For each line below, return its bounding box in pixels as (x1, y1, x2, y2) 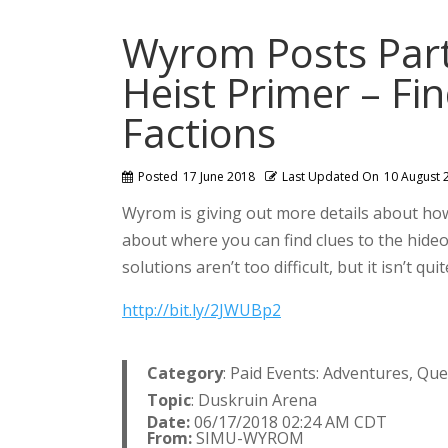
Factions (122, 105, 276, 160)
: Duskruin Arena (191, 389, 317, 411)
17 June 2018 (183, 168, 255, 185)
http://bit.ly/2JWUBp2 (122, 299, 281, 321)
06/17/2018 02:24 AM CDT (190, 411, 387, 433)
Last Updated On (282, 168, 379, 185)
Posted (138, 168, 178, 185)
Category (147, 362, 223, 384)
